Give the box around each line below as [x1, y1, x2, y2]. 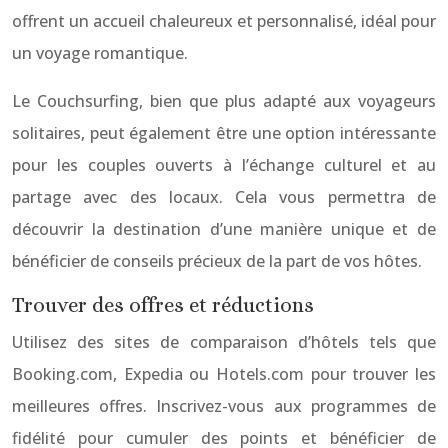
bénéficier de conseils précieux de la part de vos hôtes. [12, 250, 422, 272]
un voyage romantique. [12, 42, 188, 64]
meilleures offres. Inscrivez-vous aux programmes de [12, 395, 436, 417]
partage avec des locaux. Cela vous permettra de [12, 186, 436, 208]
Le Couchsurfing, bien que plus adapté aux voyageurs [12, 90, 436, 112]
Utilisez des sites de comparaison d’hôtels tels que [12, 331, 436, 353]
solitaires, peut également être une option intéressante [12, 122, 436, 144]
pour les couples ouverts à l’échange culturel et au [12, 154, 436, 176]
